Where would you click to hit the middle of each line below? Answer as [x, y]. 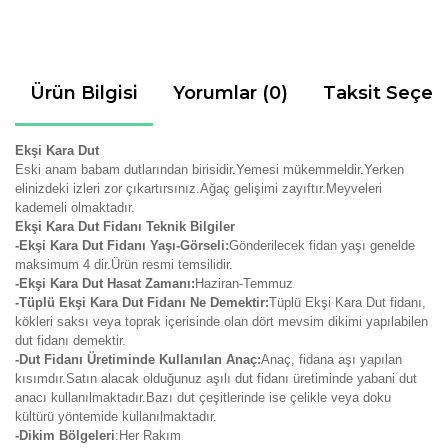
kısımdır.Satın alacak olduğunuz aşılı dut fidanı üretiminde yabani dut [216, 378]
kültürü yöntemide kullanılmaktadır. [116, 416]
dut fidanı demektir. [70, 340]
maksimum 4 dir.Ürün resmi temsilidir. [124, 264]
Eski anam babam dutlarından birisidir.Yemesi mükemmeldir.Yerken [209, 169]
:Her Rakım [148, 435]
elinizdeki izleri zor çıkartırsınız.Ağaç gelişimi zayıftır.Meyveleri [198, 188]
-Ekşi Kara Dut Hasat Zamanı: [105, 283]
